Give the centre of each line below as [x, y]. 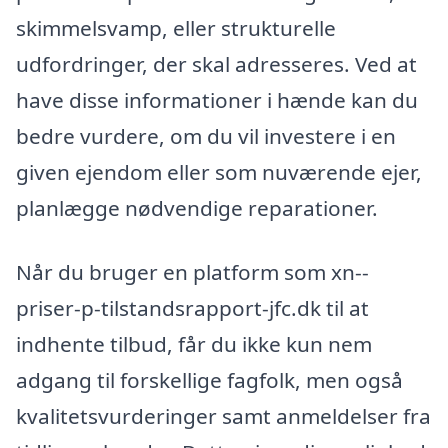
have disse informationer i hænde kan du [217, 100]
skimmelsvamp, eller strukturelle [176, 28]
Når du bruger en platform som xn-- [192, 272]
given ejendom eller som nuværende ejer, [219, 172]
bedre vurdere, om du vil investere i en [206, 136]
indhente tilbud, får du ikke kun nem [194, 344]
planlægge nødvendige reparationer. [197, 208]
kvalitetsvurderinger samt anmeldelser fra [223, 416]
